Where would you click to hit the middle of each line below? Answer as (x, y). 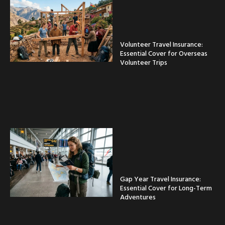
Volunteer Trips (144, 62)
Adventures (138, 197)
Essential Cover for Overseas (164, 53)
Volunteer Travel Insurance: (161, 44)
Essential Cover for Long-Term (166, 188)
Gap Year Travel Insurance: (160, 179)
